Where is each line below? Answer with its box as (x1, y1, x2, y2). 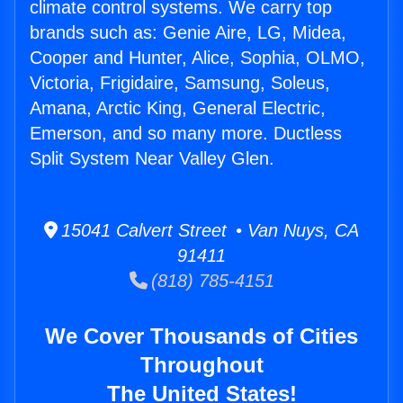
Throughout (139, 353, 264, 378)
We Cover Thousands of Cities (45, 324, 358, 349)
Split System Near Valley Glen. (30, 148, 274, 169)
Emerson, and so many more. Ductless (30, 123, 342, 144)
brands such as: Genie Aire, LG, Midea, (30, 22, 346, 43)
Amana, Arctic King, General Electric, (30, 98, 326, 119)
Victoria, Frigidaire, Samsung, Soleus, (30, 73, 330, 94)
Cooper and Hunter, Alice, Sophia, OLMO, (30, 48, 365, 68)
